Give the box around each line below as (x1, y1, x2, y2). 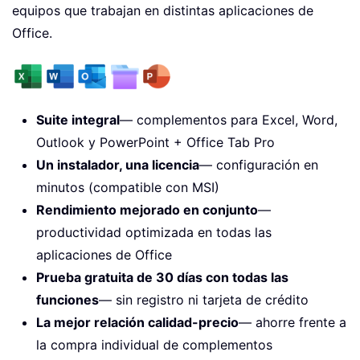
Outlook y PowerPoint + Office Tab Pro (36, 134, 275, 151)
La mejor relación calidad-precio (36, 314, 239, 331)
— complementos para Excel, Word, (120, 112, 337, 129)
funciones (36, 292, 99, 309)
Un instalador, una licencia (36, 157, 199, 174)
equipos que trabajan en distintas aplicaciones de (12, 2, 313, 19)
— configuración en (199, 157, 318, 174)
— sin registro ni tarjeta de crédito (99, 292, 309, 309)
